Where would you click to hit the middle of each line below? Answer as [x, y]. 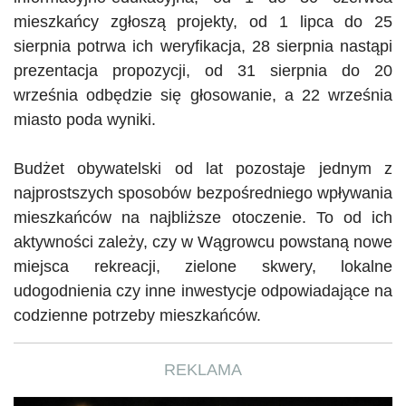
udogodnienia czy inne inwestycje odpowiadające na [203, 290]
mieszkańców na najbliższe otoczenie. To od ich [203, 217]
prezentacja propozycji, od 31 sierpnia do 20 [203, 70]
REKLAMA [203, 369]
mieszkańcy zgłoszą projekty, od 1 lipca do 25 [203, 21]
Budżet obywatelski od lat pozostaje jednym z [203, 168]
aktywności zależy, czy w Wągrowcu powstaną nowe [203, 242]
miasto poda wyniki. [85, 119]
